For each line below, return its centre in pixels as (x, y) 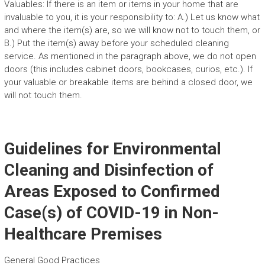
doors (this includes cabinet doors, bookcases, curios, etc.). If (128, 69)
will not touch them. (43, 95)
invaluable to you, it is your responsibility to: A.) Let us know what (132, 17)
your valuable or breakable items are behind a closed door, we (128, 82)
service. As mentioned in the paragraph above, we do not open (130, 56)
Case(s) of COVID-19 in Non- (111, 212)
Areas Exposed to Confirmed (112, 191)
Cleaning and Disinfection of (109, 170)
